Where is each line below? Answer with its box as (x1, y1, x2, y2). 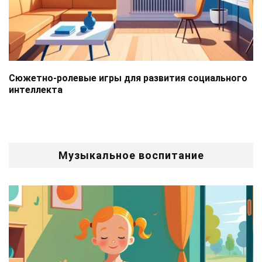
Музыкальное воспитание (58, 149, 204, 162)
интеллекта (9, 84, 63, 96)
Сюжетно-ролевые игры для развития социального (9, 73, 247, 84)
